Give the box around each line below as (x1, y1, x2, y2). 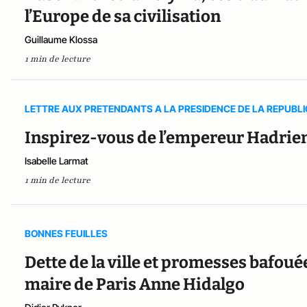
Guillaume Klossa (25, 34, 97, 46)
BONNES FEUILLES (25, 227, 108, 239)
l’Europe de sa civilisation (25, 7, 221, 27)
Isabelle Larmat (25, 155, 88, 167)
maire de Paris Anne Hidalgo (25, 274, 245, 294)
